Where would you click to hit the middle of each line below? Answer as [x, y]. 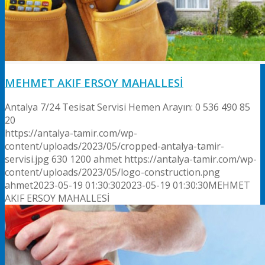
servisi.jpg [27, 159]
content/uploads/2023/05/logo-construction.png [112, 172]
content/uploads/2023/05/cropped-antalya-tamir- [114, 146]
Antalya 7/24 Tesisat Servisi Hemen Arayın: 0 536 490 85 [127, 107]
